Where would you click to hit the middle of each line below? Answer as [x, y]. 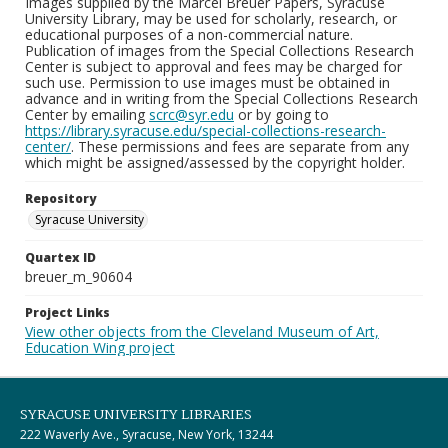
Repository [60, 198]
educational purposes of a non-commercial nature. [189, 34]
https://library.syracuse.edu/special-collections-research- [205, 130]
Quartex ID [60, 257]
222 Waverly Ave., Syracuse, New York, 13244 [146, 434]
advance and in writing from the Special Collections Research [221, 98]
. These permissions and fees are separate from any [240, 146]
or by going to [281, 114]
